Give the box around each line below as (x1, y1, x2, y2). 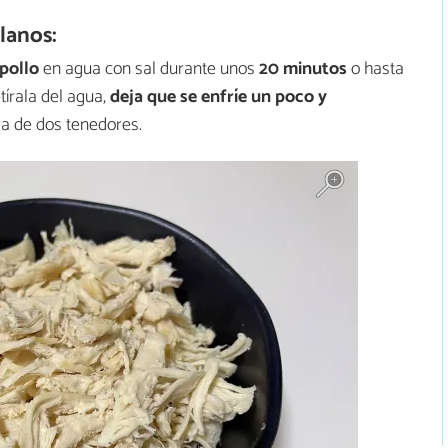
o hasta (347, 53, 404, 84)
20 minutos (259, 53, 347, 84)
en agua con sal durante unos (39, 53, 259, 84)
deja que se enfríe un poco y (110, 81, 327, 112)
